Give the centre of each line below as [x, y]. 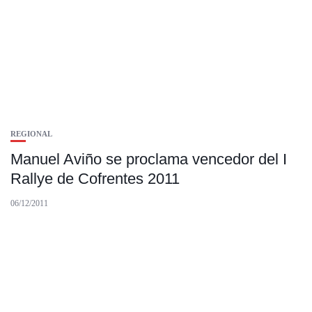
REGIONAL [31, 134]
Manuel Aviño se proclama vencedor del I [149, 159]
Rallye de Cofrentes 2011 [95, 179]
